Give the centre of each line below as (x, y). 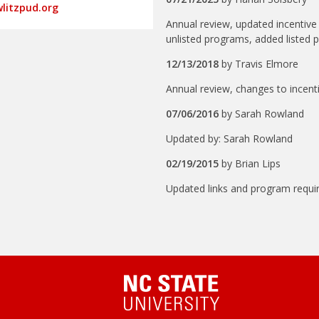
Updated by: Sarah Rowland (230, 138)
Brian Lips (258, 163)
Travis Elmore (267, 64)
